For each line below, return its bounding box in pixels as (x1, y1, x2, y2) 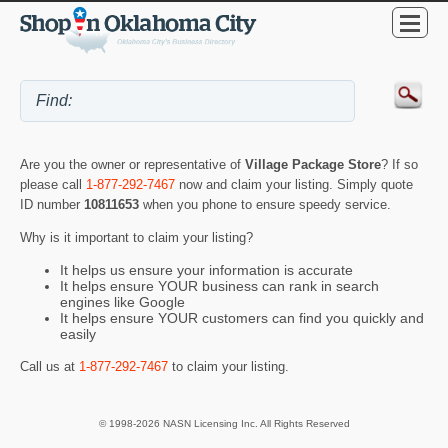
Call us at (20, 358, 79, 374)
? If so (381, 156, 418, 172)
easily (60, 326, 96, 343)
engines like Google (60, 294, 185, 311)
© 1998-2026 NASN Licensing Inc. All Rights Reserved (98, 417, 350, 429)
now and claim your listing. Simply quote (175, 176, 413, 192)
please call (20, 176, 86, 192)
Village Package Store (245, 156, 381, 172)
